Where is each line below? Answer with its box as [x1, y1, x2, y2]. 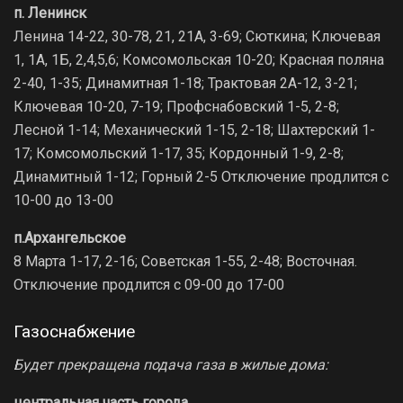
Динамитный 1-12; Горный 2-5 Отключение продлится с [13, 167, 389, 185]
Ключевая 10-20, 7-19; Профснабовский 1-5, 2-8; [13, 97, 339, 115]
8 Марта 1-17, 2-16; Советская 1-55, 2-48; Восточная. [13, 252, 357, 270]
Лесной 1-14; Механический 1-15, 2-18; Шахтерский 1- [13, 121, 375, 139]
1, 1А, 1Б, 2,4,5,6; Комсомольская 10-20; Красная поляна [13, 50, 384, 68]
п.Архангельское [13, 228, 126, 246]
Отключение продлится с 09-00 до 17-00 [13, 275, 284, 293]
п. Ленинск [13, 4, 86, 22]
